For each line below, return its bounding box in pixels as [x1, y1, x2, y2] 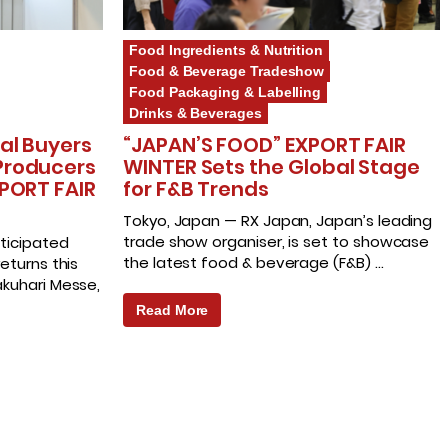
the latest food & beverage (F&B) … [123, 252, 384, 274]
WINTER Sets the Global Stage [123, 153, 421, 182]
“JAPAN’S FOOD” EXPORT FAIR [123, 131, 407, 160]
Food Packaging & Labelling [129, 84, 322, 101]
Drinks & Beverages [129, 105, 262, 122]
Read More [136, 302, 209, 319]
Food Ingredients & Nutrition [129, 42, 324, 59]
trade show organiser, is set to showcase [123, 231, 430, 253]
